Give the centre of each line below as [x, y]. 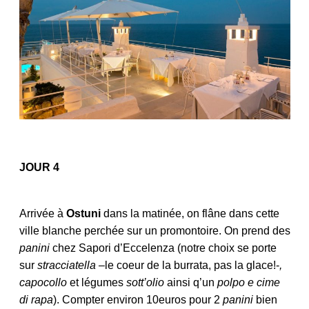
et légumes [96, 282]
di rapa [36, 299]
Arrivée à [42, 213]
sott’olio [145, 282]
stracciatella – [71, 265]
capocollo [43, 282]
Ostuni [84, 213]
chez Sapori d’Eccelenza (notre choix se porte [163, 248]
